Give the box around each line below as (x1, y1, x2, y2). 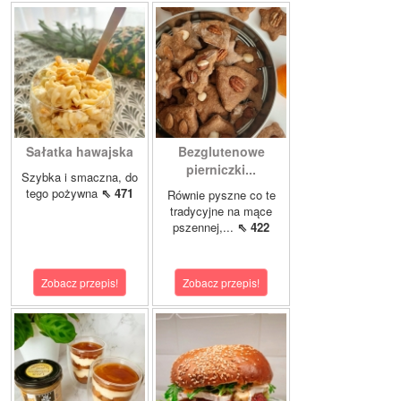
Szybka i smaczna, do (21, 168, 138, 186)
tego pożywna (26, 184, 101, 202)
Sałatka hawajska (26, 142, 133, 161)
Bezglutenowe (177, 142, 265, 161)
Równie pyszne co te (166, 186, 276, 204)
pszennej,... (173, 218, 237, 236)
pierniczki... (186, 160, 256, 179)
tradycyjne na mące (170, 202, 272, 220)
